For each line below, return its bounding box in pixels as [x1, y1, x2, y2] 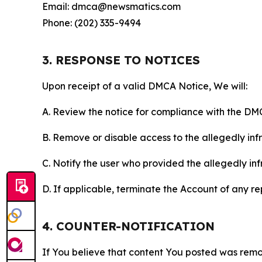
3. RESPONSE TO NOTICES [42, 52, 200, 67]
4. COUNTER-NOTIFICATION [42, 218, 215, 233]
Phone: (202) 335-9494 [42, 16, 141, 29]
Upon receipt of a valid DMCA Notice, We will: [42, 80, 247, 92]
